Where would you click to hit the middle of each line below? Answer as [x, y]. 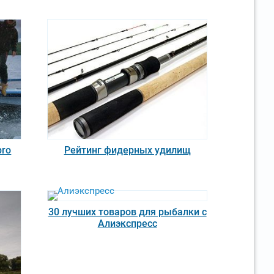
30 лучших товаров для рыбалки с [127, 212]
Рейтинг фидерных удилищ [127, 150]
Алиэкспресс [127, 223]
